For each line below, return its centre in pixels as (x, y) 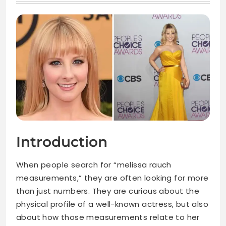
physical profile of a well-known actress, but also (112, 204)
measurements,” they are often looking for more (112, 178)
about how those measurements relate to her (108, 217)
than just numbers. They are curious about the (108, 191)
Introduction (62, 142)
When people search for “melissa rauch (94, 165)
